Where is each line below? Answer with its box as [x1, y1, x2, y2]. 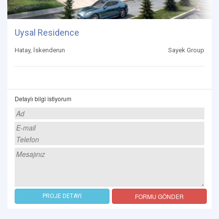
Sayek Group [168, 46, 204, 54]
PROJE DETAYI [43, 192, 82, 199]
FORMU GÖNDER [135, 192, 184, 200]
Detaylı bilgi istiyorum [15, 94, 71, 103]
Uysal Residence [15, 27, 79, 38]
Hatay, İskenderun [15, 46, 65, 54]
